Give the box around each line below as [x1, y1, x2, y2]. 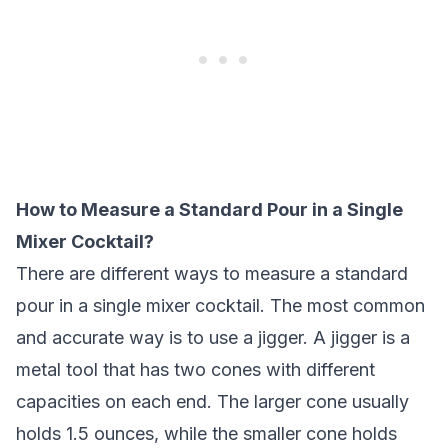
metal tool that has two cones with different [16, 359, 375, 380]
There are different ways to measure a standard [16, 263, 408, 284]
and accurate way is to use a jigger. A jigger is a [16, 327, 410, 348]
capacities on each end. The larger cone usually [16, 391, 409, 412]
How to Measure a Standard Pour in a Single [16, 199, 403, 220]
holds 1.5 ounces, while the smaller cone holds [16, 423, 397, 444]
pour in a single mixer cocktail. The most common [16, 295, 425, 316]
